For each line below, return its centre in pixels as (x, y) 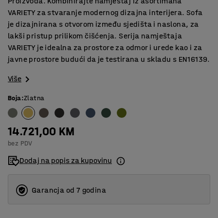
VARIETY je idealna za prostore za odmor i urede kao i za (105, 47)
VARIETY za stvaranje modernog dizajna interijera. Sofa (105, 12)
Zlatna (34, 98)
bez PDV (20, 144)
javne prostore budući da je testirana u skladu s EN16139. (109, 59)
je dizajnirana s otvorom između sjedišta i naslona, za (103, 24)
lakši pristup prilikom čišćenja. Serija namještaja (95, 36)
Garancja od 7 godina (69, 190)
